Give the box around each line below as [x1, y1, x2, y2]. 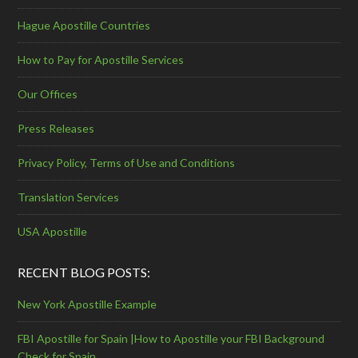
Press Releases [18, 121, 95, 135]
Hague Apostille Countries [18, 18, 151, 32]
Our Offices [18, 86, 78, 101]
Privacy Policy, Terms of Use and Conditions [18, 155, 236, 169]
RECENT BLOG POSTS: [18, 264, 151, 280]
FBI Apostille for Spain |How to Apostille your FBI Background [18, 331, 325, 345]
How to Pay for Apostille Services [18, 52, 185, 66]
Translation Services [18, 189, 120, 204]
